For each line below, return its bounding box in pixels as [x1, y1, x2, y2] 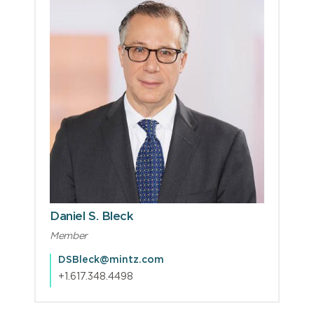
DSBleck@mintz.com [58, 254, 164, 265]
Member [50, 231, 88, 241]
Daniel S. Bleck [50, 210, 134, 222]
